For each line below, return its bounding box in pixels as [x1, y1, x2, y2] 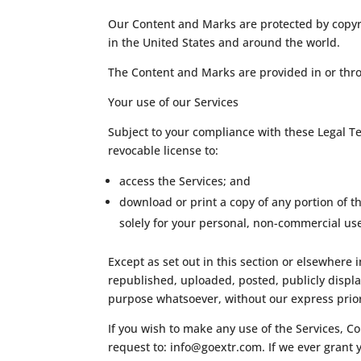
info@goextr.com [170, 338, 263, 355]
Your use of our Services [108, 93, 239, 110]
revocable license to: [108, 142, 219, 158]
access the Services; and [119, 172, 251, 189]
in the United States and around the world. [108, 34, 341, 50]
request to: [108, 338, 171, 355]
